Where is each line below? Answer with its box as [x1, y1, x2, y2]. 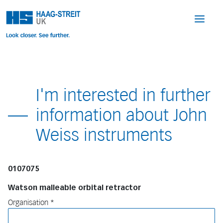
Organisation [8, 198, 48, 207]
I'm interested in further [36, 85, 211, 106]
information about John [36, 105, 207, 125]
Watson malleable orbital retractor [8, 183, 141, 192]
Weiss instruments [36, 125, 172, 145]
